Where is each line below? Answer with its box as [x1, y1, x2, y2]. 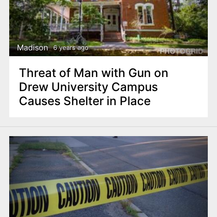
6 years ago [53, 44, 89, 52]
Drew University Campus [18, 79, 158, 94]
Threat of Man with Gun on [18, 65, 169, 80]
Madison [17, 43, 49, 53]
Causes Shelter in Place [18, 93, 151, 108]
